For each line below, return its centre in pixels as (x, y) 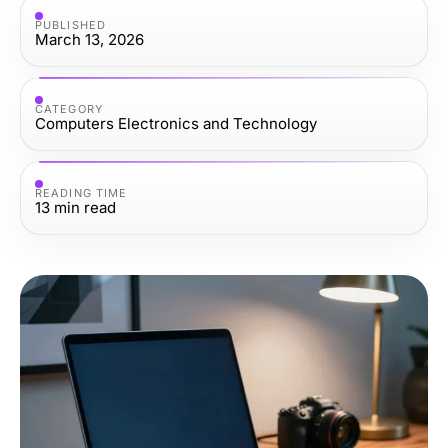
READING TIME (81, 192)
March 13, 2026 (89, 39)
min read (85, 207)
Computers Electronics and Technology (176, 123)
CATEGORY (69, 108)
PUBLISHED (70, 24)
